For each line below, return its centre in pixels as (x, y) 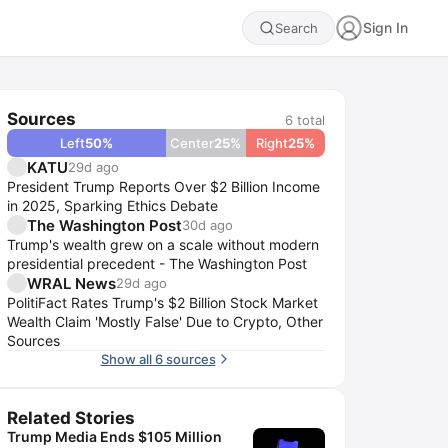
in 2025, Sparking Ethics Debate (112, 205)
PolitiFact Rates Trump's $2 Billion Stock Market (162, 302)
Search (296, 28)
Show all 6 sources (158, 359)
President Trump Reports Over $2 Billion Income (163, 186)
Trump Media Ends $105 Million (114, 436)
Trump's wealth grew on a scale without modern (163, 244)
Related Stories (71, 418)
